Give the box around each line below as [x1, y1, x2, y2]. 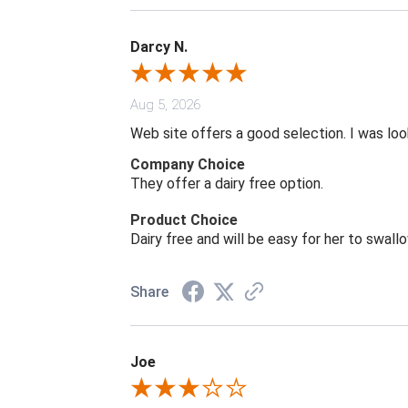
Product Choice [130, 211, 238, 229]
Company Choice [130, 156, 245, 174]
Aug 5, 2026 [130, 97, 200, 114]
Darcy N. [130, 38, 188, 56]
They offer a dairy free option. [130, 175, 323, 193]
